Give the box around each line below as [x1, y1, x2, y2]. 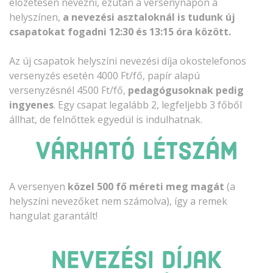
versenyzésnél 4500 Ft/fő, [9, 83, 128, 97]
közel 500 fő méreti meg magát [65, 179, 224, 193]
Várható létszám [35, 140, 238, 165]
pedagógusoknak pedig [128, 83, 244, 97]
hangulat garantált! [9, 208, 97, 222]
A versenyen [9, 179, 65, 193]
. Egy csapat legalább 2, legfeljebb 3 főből [54, 97, 242, 112]
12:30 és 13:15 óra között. [109, 24, 231, 38]
